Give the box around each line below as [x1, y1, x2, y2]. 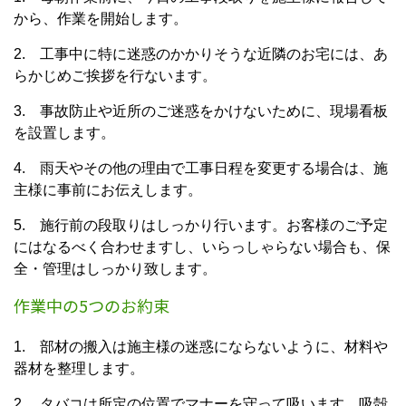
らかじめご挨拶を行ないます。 [14, 68, 217, 83]
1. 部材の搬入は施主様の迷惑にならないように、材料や [14, 339, 388, 354]
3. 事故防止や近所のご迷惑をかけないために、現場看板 [14, 103, 388, 119]
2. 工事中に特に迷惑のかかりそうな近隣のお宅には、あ [14, 46, 388, 62]
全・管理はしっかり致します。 [14, 261, 217, 276]
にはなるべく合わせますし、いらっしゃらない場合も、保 [14, 239, 391, 255]
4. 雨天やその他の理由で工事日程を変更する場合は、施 [14, 160, 388, 176]
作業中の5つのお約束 [14, 294, 169, 317]
